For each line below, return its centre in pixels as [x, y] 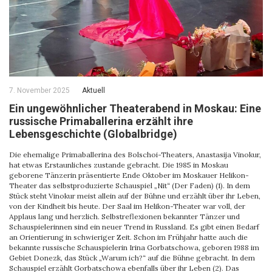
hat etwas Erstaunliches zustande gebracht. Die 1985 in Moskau [119, 165]
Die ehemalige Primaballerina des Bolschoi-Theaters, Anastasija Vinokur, [135, 154]
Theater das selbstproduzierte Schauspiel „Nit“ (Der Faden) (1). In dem [130, 185]
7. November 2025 [39, 90]
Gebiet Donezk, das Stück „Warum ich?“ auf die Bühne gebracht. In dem [132, 257]
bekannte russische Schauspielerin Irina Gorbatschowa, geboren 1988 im [134, 247]
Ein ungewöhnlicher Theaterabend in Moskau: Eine [135, 108]
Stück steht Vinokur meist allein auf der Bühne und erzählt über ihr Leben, [135, 195]
